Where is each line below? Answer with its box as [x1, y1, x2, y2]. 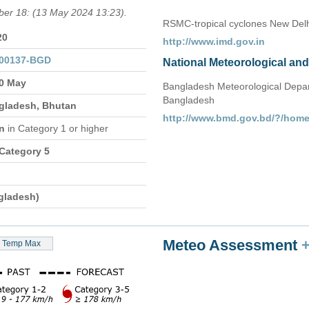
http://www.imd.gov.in [163, 36, 265, 47]
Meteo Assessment [163, 237, 301, 254]
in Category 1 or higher [8, 123, 108, 134]
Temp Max [2, 239, 41, 248]
